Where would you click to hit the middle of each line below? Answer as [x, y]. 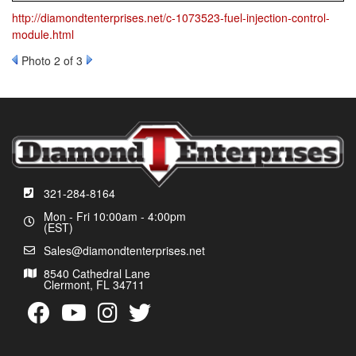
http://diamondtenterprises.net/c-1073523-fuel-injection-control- [171, 17]
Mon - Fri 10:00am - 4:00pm [114, 216]
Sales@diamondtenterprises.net [124, 250]
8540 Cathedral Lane [97, 273]
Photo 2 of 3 [52, 60]
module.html [43, 34]
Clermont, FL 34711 [94, 284]
